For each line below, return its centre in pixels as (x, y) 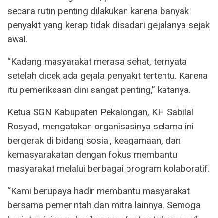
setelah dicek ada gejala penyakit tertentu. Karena (108, 76)
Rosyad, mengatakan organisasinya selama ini (100, 127)
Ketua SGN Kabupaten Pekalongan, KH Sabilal (100, 112)
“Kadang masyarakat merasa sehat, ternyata (97, 62)
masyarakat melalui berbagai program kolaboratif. (109, 169)
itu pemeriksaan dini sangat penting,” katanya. (99, 90)
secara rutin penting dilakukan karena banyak (98, 11)
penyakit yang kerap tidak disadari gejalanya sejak (109, 25)
